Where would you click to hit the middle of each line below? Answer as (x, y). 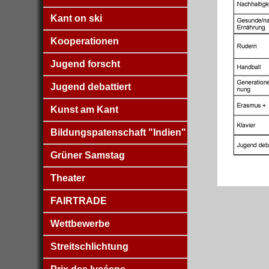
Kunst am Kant (84, 110)
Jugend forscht (85, 64)
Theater (68, 178)
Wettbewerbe (80, 224)
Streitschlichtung (89, 246)
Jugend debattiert (91, 87)
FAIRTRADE (79, 201)
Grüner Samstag (88, 155)
